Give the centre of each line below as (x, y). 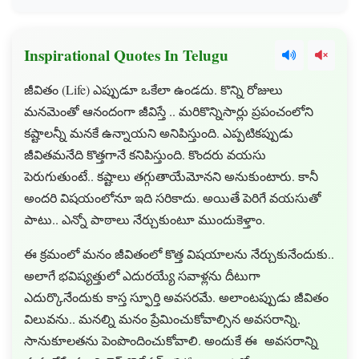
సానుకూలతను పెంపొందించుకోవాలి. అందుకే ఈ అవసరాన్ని (171, 340)
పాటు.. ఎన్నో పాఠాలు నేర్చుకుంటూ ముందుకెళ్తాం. (145, 219)
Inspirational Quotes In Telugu (126, 55)
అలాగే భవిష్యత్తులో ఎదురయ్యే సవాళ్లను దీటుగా (142, 275)
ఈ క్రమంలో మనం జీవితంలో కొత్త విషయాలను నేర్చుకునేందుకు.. (179, 254)
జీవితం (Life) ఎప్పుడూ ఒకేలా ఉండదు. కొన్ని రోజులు (153, 89)
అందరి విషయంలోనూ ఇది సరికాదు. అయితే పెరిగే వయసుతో (173, 198)
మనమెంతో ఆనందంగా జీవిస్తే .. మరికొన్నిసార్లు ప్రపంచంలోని (169, 111)
